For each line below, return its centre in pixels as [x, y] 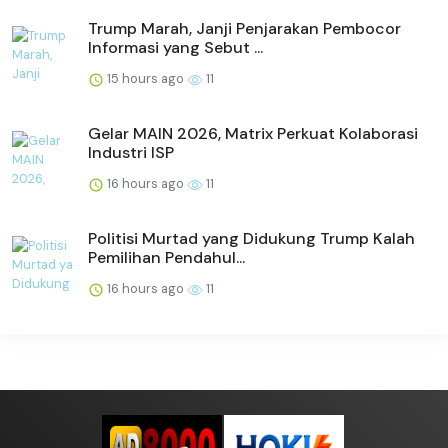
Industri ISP [131, 153]
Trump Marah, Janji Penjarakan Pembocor [244, 29]
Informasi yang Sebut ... [175, 48]
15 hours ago [145, 79]
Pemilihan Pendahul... [166, 258]
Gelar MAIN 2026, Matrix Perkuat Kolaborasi [253, 134]
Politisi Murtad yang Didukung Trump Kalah [251, 239]
